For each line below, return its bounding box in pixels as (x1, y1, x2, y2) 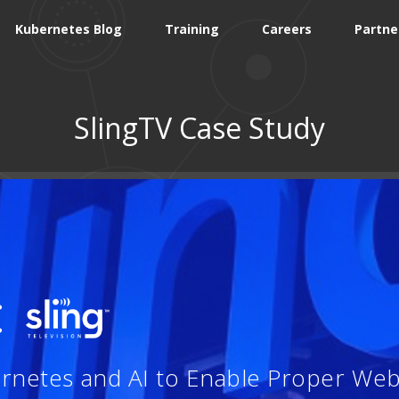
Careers (262, 20, 312, 37)
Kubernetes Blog (15, 20, 122, 37)
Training (165, 20, 219, 37)
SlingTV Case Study (74, 108, 325, 147)
